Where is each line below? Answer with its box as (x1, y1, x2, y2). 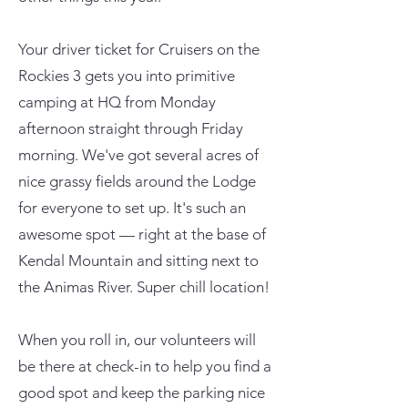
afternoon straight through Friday (18, 118, 243, 138)
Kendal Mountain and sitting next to (18, 250, 259, 270)
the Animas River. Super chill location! (18, 277, 270, 296)
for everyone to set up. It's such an (18, 198, 246, 217)
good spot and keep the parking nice (18, 382, 265, 402)
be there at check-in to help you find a (18, 356, 271, 375)
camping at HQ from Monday (18, 92, 216, 111)
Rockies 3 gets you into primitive (18, 66, 235, 85)
